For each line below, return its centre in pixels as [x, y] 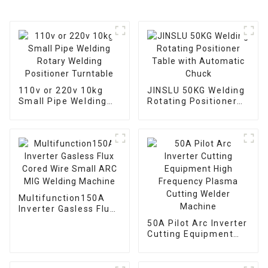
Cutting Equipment [190, 234]
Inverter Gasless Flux [38, 208]
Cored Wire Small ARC [69, 219]
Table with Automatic [197, 112]
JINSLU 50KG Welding [196, 90]
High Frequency [182, 244]
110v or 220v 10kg [61, 90]
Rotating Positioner [192, 101]
